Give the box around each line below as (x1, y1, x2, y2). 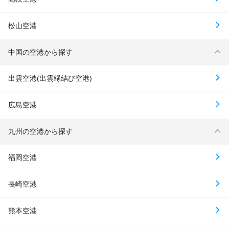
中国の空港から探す (8, 48, 73, 56)
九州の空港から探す (8, 127, 73, 135)
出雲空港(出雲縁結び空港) (8, 74, 92, 82)
